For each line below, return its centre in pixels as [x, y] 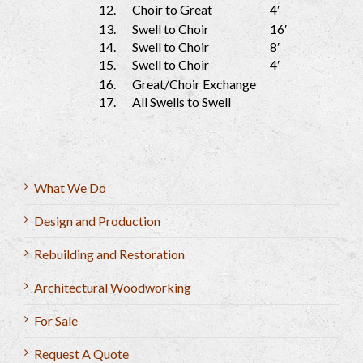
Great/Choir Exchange [194, 84]
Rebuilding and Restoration [109, 254]
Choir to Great [172, 10]
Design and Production [97, 221]
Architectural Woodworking [113, 288]
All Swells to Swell [181, 102]
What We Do [70, 188]
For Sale [56, 321]
